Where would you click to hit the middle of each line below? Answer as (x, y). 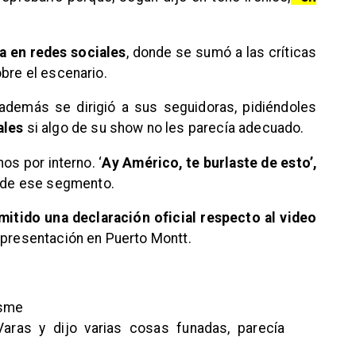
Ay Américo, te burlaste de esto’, (209, 163)
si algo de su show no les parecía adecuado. (164, 128)
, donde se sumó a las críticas (221, 52)
